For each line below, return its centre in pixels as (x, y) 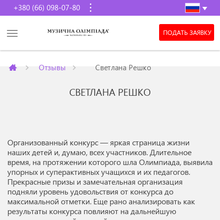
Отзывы (52, 67)
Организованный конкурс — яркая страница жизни (98, 142)
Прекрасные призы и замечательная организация (95, 182)
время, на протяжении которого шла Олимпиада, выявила (110, 162)
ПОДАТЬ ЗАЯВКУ (187, 32)
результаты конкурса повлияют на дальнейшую (92, 211)
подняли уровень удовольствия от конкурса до (90, 192)
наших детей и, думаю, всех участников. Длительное (99, 152)
